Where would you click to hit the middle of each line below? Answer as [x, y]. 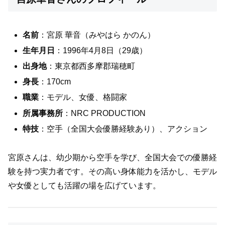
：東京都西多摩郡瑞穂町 [91, 66]
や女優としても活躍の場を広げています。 [84, 185]
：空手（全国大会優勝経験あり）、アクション [123, 129]
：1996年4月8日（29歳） [101, 50]
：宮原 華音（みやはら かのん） [97, 35]
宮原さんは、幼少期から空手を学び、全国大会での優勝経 [113, 157]
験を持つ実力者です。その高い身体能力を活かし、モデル [113, 171]
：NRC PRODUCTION [104, 113]
